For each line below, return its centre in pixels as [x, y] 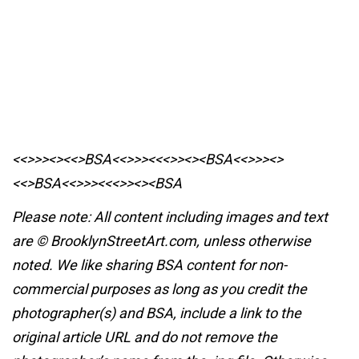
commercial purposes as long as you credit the [159, 288]
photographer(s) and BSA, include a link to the [157, 313]
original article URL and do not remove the [145, 337]
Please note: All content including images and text [170, 216]
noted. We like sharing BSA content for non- [149, 264]
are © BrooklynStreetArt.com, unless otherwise [161, 240]
